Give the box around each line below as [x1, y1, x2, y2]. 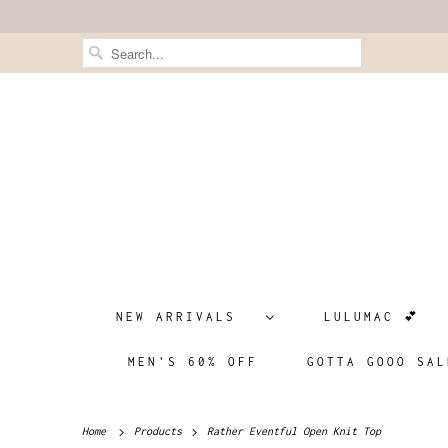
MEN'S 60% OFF [128, 354, 258, 368]
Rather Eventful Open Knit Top [201, 424, 381, 437]
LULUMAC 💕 [323, 309, 420, 323]
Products [134, 424, 188, 437]
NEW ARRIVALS [115, 309, 256, 323]
